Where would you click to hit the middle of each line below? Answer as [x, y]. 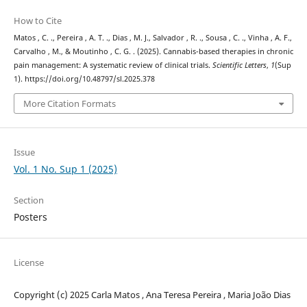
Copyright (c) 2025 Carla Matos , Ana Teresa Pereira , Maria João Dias [152, 294]
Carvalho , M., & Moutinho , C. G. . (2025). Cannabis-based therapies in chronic [153, 52]
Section [28, 200]
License [28, 262]
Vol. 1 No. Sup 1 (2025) [65, 169]
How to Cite [37, 21]
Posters [30, 217]
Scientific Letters [239, 65]
